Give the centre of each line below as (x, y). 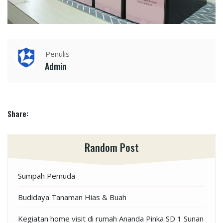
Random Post (111, 148)
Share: (18, 114)
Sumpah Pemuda (47, 176)
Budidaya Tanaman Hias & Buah (72, 197)
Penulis (57, 54)
